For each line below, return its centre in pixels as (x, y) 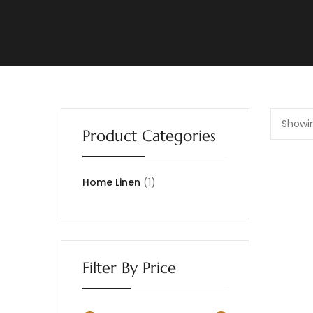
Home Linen (111, 182)
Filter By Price (129, 268)
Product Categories (149, 136)
